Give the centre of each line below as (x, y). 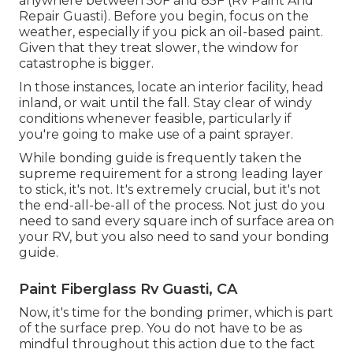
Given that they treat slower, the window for (159, 48)
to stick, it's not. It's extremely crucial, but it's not (170, 190)
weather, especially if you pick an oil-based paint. (171, 32)
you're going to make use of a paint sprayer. (156, 135)
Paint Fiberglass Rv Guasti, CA (128, 290)
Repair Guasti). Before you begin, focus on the (164, 17)
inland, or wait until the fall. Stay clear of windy (165, 103)
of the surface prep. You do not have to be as (160, 329)
